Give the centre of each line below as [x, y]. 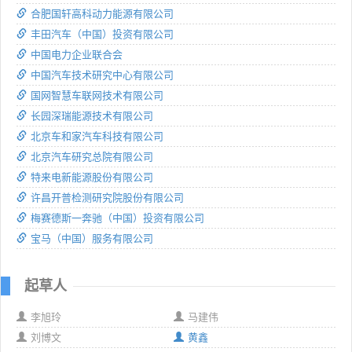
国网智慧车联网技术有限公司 [97, 95]
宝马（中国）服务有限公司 [92, 238]
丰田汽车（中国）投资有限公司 [102, 34]
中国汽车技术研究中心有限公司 [102, 75]
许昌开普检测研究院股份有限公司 [107, 197]
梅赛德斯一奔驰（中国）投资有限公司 [117, 218]
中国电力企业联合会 [77, 54]
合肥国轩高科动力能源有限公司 [102, 13]
